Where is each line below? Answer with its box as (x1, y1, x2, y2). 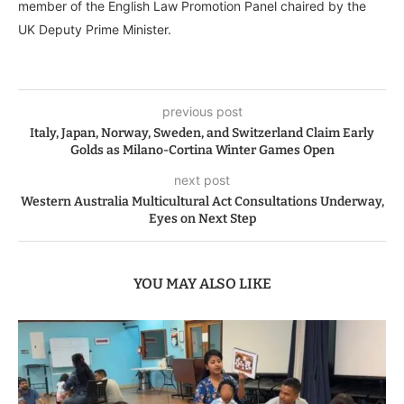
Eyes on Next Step (148, 210, 256, 226)
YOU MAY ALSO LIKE (133, 274, 271, 292)
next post (174, 171, 230, 188)
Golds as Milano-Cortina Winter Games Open (69, 142, 335, 158)
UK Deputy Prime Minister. (18, 21, 171, 37)
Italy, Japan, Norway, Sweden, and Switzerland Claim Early (30, 124, 374, 141)
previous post (161, 103, 243, 119)
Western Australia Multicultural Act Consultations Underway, (20, 193, 384, 209)
